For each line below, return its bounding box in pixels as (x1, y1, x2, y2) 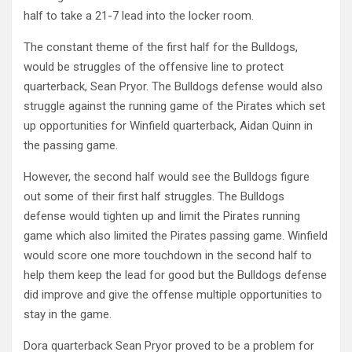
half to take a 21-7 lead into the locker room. (24, 9, 254, 23)
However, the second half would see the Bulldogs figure (24, 170, 310, 184)
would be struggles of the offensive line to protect (24, 60, 284, 74)
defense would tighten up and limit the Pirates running (24, 209, 300, 223)
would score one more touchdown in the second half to (24, 248, 312, 262)
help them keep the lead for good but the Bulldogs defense (24, 268, 327, 282)
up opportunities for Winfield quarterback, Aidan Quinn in (24, 119, 313, 133)
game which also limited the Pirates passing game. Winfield (24, 229, 328, 243)
